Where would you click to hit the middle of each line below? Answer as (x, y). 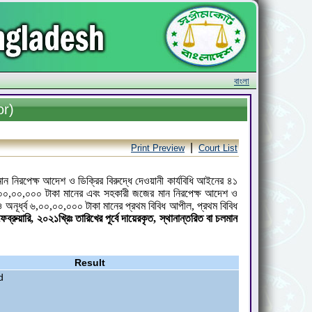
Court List (218, 148)
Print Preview (158, 148)
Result (89, 263)
